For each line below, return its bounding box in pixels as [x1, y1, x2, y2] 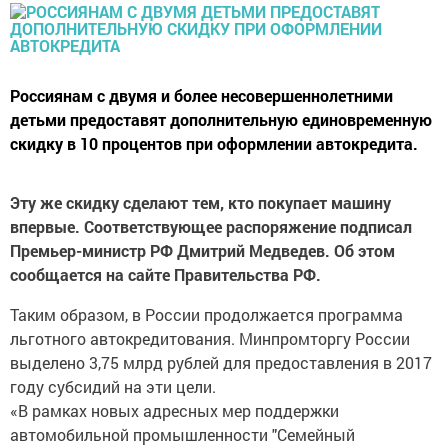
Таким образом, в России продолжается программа [10, 304, 403, 325]
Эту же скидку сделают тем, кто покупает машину [10, 192, 391, 213]
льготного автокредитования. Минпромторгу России [10, 328, 410, 349]
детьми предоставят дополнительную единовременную [10, 109, 432, 130]
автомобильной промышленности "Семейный [10, 424, 355, 445]
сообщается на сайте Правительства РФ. [10, 264, 321, 285]
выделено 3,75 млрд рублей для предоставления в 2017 [10, 352, 432, 373]
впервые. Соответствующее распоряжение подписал [10, 216, 412, 237]
